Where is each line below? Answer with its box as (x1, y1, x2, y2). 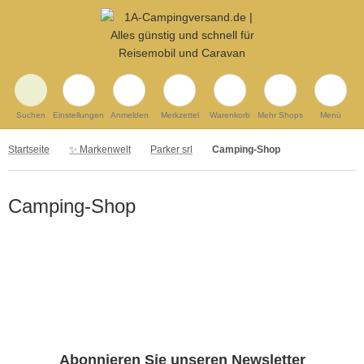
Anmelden (110, 110, 149, 119)
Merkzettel (160, 110, 199, 119)
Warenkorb (210, 110, 250, 119)
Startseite (8, 144, 50, 155)
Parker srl (150, 144, 193, 155)
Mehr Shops (258, 110, 303, 119)
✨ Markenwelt (69, 144, 131, 155)
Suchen (15, 110, 45, 119)
